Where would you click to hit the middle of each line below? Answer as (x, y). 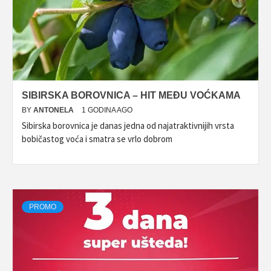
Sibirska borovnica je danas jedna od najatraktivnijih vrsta (128, 126)
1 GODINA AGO (107, 110)
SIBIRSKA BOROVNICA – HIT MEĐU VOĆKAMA (131, 95)
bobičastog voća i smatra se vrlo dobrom (97, 139)
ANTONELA (54, 110)
